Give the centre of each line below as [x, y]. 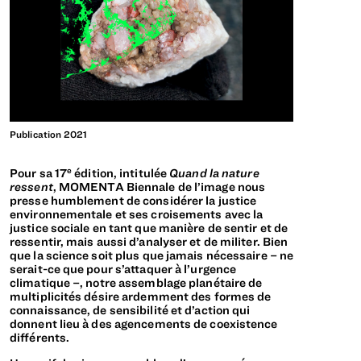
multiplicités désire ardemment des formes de [141, 296]
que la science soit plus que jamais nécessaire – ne [152, 255]
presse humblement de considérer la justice [133, 200]
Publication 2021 [49, 134]
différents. [40, 337]
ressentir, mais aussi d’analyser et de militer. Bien [149, 241]
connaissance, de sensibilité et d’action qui [130, 309]
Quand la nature [214, 172]
